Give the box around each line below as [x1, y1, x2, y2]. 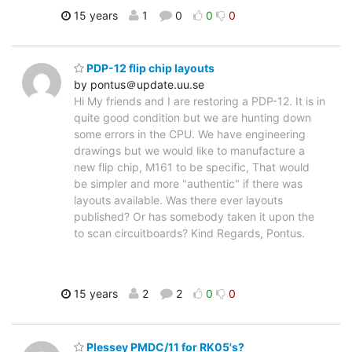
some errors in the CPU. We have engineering [74, 127, 306, 141]
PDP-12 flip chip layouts [84, 61, 214, 75]
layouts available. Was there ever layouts [74, 193, 283, 207]
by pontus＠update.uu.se [74, 78, 204, 92]
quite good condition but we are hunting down [74, 111, 311, 125]
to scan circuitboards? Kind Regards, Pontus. [74, 226, 305, 240]
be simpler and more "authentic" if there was [74, 177, 302, 191]
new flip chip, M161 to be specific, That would [74, 160, 310, 174]
